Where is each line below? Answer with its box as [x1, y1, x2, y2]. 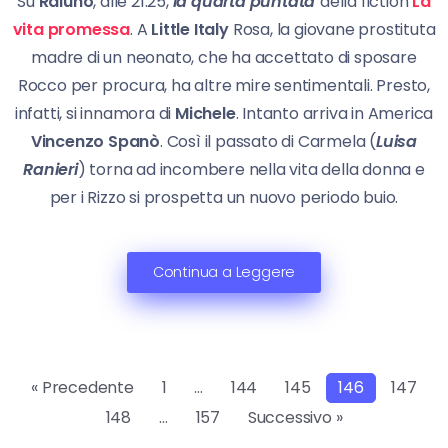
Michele [174, 102, 236, 126]
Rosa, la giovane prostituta [228, 18, 436, 42]
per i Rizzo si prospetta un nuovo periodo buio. [49, 186, 399, 210]
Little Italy [151, 18, 229, 42]
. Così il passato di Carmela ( [160, 130, 377, 154]
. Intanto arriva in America [235, 102, 434, 126]
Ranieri [23, 158, 78, 182]
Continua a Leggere [152, 262, 296, 283]
